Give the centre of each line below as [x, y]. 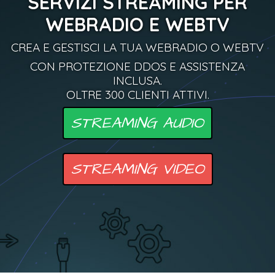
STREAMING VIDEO [137, 169]
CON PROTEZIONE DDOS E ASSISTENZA [137, 66]
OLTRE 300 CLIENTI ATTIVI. [137, 95]
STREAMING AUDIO [137, 123]
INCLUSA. [137, 80]
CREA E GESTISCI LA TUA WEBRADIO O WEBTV [137, 47]
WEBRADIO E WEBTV [137, 25]
